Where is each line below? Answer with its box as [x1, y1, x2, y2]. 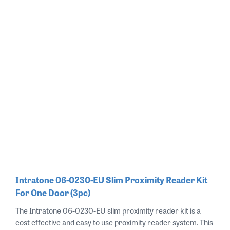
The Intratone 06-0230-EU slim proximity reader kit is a [15, 204, 201, 216]
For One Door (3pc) [15, 185, 90, 199]
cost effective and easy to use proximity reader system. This [15, 216, 213, 228]
